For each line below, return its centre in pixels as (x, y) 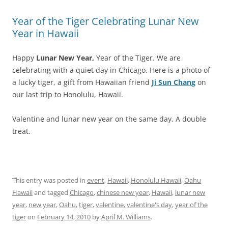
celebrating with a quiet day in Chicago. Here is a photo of (111, 70)
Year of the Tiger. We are (137, 58)
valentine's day (149, 204)
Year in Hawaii (46, 33)
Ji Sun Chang (174, 82)
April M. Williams (126, 217)
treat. (21, 131)
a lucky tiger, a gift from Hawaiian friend (82, 82)
